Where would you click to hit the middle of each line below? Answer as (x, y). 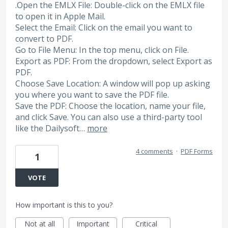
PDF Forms (197, 151)
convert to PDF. (44, 38)
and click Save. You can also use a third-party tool (109, 117)
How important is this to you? (64, 205)
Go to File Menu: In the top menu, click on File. (102, 50)
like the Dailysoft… (51, 128)
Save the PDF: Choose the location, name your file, (110, 106)
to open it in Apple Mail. (60, 16)
